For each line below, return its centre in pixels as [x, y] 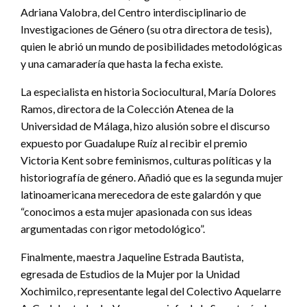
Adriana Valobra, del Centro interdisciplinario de [133, 12]
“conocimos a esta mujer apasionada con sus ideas [136, 212]
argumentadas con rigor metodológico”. [113, 229]
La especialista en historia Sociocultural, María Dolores [148, 92]
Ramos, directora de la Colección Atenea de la [127, 109]
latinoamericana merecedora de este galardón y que [141, 195]
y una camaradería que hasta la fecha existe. [122, 64]
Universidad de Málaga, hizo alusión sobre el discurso [145, 126]
